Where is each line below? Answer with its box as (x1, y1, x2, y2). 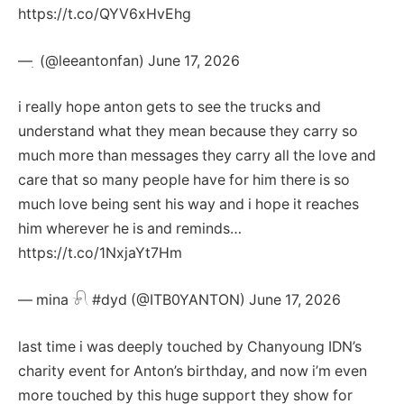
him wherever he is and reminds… (18, 220, 242, 238)
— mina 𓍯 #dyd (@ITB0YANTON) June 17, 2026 (18, 291, 341, 309)
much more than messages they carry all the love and (18, 147, 376, 165)
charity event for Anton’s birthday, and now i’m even (18, 362, 367, 380)
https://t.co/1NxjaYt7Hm (18, 244, 182, 262)
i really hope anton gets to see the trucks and (18, 98, 321, 116)
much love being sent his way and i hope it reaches (18, 196, 359, 214)
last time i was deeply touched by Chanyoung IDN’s (18, 337, 362, 355)
